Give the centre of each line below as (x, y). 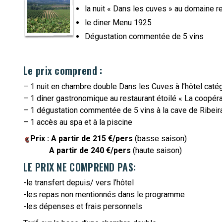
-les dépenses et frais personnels (83, 206)
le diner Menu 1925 (118, 23)
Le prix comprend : (63, 70)
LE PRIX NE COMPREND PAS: (80, 167)
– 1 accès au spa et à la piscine (78, 122)
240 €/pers (111, 150)
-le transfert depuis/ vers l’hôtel (79, 183)
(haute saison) (156, 150)
